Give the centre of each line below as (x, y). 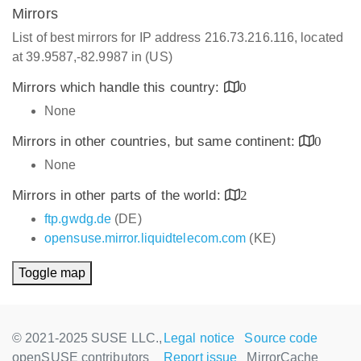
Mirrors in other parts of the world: (118, 195)
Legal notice (199, 338)
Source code (281, 338)
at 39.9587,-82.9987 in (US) (92, 57)
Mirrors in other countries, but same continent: (156, 141)
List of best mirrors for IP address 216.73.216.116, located (178, 37)
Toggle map (52, 273)
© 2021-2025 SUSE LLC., (87, 338)
